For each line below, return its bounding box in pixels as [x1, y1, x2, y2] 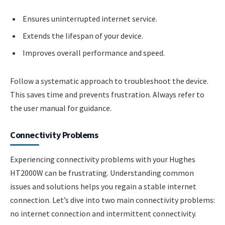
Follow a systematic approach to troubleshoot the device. [10, 75, 208, 86]
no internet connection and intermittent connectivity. [10, 208, 196, 218]
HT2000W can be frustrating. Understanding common [10, 167, 194, 178]
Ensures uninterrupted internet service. [23, 14, 157, 24]
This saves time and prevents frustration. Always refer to [10, 89, 204, 99]
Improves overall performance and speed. [23, 48, 165, 58]
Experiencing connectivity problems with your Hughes [10, 154, 195, 164]
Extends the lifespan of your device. [23, 31, 143, 41]
